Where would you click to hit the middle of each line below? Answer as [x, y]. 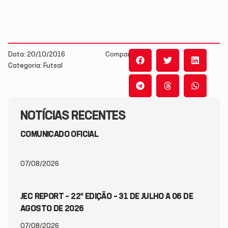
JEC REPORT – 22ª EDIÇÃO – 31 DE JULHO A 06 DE [107, 197]
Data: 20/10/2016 [37, 54]
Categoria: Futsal [35, 65]
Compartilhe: [126, 54]
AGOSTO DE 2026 [52, 209]
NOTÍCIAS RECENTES [73, 116]
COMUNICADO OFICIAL [60, 135]
